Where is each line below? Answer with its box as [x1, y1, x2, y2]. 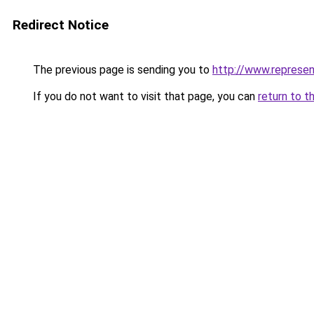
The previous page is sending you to [30, 63, 212, 76]
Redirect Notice [13, 17, 109, 33]
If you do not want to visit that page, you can [30, 90, 258, 103]
